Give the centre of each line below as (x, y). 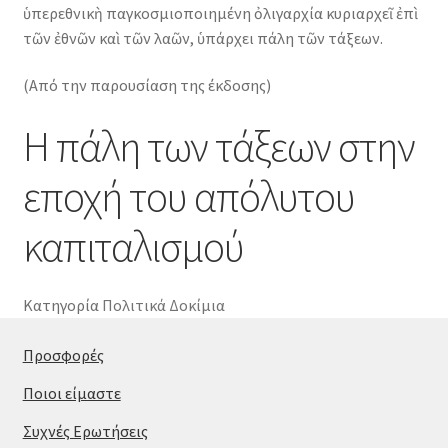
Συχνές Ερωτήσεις (85, 431)
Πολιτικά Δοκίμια (163, 305)
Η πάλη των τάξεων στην (218, 145)
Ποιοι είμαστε (71, 393)
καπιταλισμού (133, 245)
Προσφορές (63, 355)
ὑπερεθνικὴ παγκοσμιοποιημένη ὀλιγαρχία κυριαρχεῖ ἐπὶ (220, 12)
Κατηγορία (60, 305)
